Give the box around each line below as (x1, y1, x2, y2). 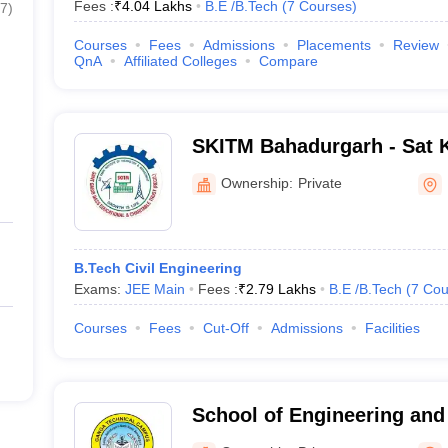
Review (392, 37, 439, 53)
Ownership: (220, 174, 293, 191)
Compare (258, 53, 318, 69)
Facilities (364, 320, 420, 336)
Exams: (73, 281, 125, 297)
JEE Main (124, 281, 185, 297)
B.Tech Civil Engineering (73, 260, 242, 276)
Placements (296, 37, 371, 53)
